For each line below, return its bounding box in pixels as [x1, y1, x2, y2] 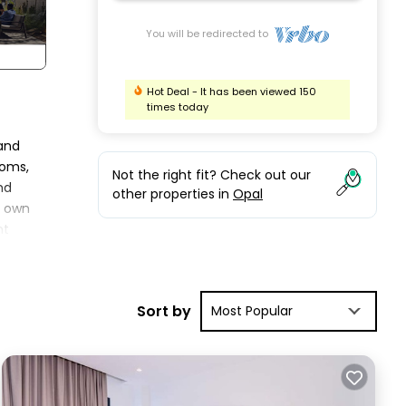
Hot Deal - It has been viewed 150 [147, 84, 317, 100]
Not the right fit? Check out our [112, 166, 311, 185]
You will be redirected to [146, 26, 275, 42]
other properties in [112, 185, 233, 204]
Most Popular [211, 301, 293, 320]
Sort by [137, 300, 191, 322]
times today [147, 100, 209, 115]
